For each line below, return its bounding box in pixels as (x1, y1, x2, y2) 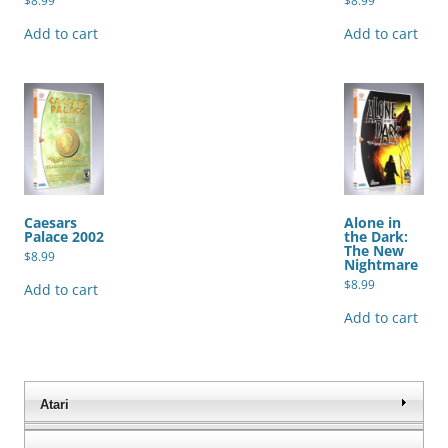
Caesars (24, 212, 77, 232)
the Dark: (344, 226, 408, 246)
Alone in (344, 212, 401, 232)
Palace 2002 (24, 226, 104, 246)
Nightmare (344, 254, 418, 274)
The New (344, 240, 404, 260)
